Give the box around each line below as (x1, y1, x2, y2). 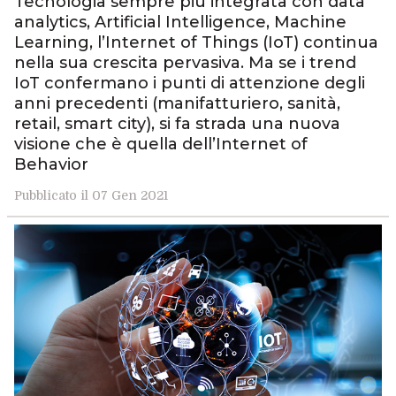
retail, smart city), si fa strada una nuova (13, 114, 340, 133)
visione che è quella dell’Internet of (13, 134, 308, 154)
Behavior (13, 155, 88, 174)
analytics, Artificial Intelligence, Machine (13, 12, 346, 32)
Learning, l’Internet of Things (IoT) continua (13, 33, 378, 52)
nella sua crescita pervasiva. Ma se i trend (13, 53, 356, 72)
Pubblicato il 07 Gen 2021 (13, 188, 168, 202)
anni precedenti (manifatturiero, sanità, (13, 94, 340, 113)
